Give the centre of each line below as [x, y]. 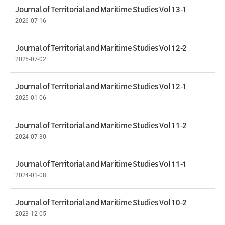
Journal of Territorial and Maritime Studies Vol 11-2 [101, 125]
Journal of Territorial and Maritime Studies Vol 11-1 [101, 163]
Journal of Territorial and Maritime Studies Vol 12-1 [101, 86]
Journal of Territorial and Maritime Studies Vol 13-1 [101, 9]
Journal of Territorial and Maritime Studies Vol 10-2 [101, 202]
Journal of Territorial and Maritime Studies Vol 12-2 [101, 47]
